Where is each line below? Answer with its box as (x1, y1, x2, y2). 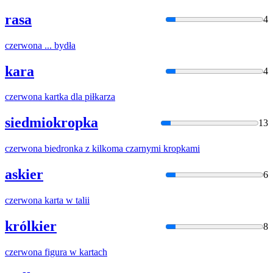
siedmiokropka (5, 115, 98, 131)
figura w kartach (42, 246, 107, 257)
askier (5, 166, 43, 183)
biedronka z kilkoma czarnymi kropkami (42, 143, 200, 154)
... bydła (42, 40, 76, 51)
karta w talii (42, 195, 90, 206)
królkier (5, 218, 57, 234)
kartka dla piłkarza (42, 91, 115, 102)
